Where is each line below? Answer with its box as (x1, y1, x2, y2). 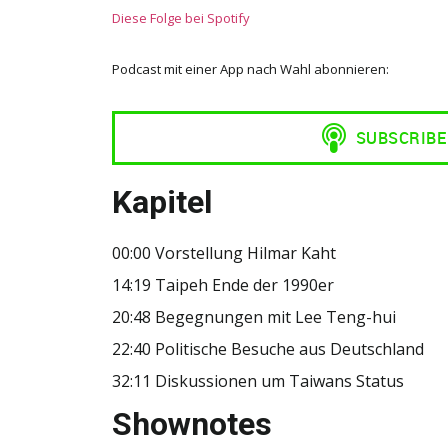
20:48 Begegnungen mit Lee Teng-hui (112, 305, 396, 328)
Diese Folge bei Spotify (112, 8, 250, 27)
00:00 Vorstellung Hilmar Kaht (112, 241, 336, 264)
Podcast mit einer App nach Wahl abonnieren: (112, 59, 389, 78)
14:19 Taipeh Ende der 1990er (112, 273, 334, 296)
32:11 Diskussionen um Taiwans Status (112, 369, 404, 392)
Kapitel (112, 182, 212, 221)
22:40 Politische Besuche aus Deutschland (112, 337, 424, 360)
